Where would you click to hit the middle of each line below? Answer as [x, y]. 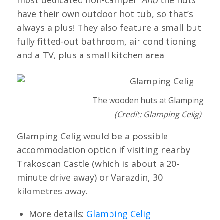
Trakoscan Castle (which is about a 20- [98, 164]
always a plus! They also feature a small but [109, 27]
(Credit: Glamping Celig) [158, 114]
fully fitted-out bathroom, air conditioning [106, 41]
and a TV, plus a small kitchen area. [91, 55]
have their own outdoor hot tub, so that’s [105, 14]
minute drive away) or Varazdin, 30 [89, 178]
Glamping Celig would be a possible [92, 136]
